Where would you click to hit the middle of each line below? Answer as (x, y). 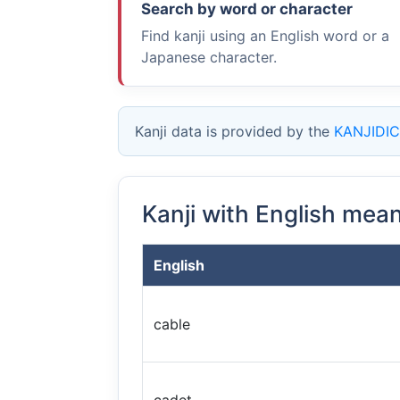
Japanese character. (209, 57)
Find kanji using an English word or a (265, 36)
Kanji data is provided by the (234, 131)
